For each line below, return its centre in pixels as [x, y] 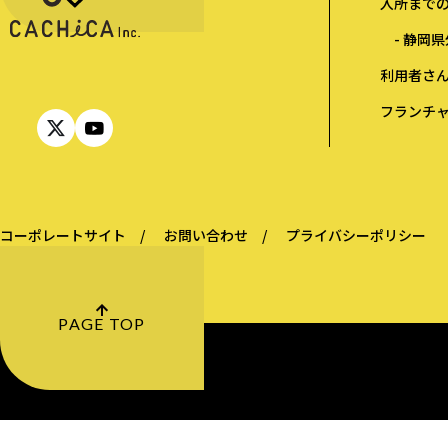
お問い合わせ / [215, 235]
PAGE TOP [102, 324]
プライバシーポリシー [356, 235]
